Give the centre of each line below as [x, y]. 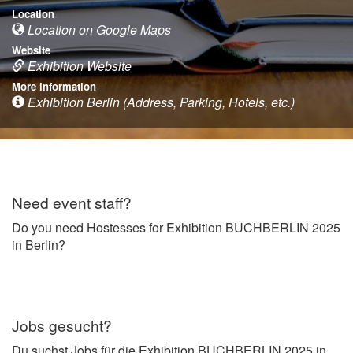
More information [54, 86]
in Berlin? [39, 244]
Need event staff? [72, 202]
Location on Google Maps [98, 29]
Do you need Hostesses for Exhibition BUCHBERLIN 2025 [176, 227]
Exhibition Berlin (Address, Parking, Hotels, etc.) [160, 102]
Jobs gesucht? [62, 325]
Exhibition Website [78, 65]
